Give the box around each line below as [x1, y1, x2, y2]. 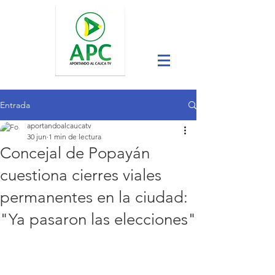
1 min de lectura [48, 132, 101, 141]
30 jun [27, 132, 47, 141]
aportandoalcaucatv [27, 121, 91, 130]
